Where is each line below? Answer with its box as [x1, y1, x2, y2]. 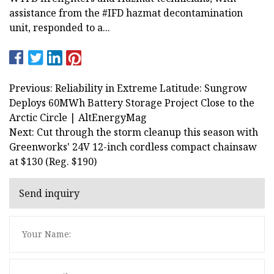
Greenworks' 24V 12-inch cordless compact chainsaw [9, 139, 257, 154]
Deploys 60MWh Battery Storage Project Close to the [9, 95, 254, 109]
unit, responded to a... [9, 20, 110, 34]
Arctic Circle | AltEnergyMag [9, 110, 147, 124]
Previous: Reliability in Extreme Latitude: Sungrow [9, 81, 247, 95]
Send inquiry [19, 187, 80, 201]
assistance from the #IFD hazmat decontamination [9, 6, 243, 20]
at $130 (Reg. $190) [9, 154, 97, 168]
